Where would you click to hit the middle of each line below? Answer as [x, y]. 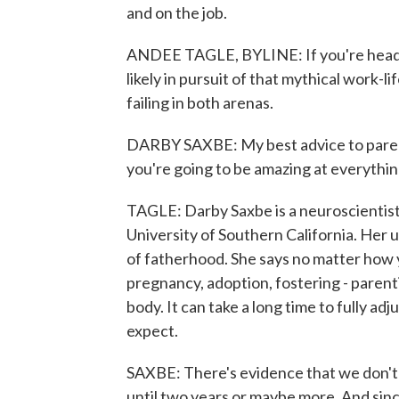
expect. [152, 330]
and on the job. [177, 12]
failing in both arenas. [200, 102]
